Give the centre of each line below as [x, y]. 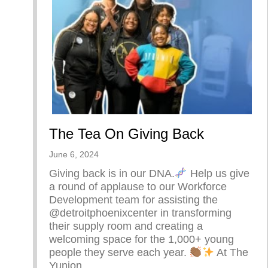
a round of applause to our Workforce [138, 186]
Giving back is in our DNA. [112, 173]
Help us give [218, 173]
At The [231, 252]
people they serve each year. [119, 252]
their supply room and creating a [126, 226]
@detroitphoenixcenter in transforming [140, 213]
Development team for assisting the [133, 200]
